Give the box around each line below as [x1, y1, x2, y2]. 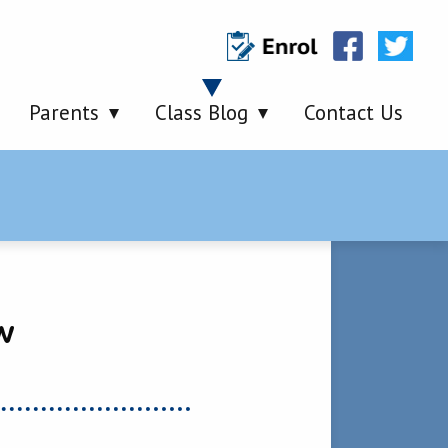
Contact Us [304, 99, 403, 126]
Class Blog [155, 99, 248, 126]
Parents [29, 99, 99, 126]
